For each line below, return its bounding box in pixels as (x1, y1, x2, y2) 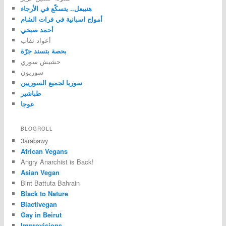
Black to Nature (20, 189, 68, 199)
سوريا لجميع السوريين (20, 78, 82, 87)
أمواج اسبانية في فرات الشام (20, 14, 102, 24)
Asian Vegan (20, 167, 60, 178)
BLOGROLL (20, 125, 53, 133)
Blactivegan (20, 199, 57, 209)
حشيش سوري (20, 56, 61, 66)
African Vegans (20, 146, 68, 156)
